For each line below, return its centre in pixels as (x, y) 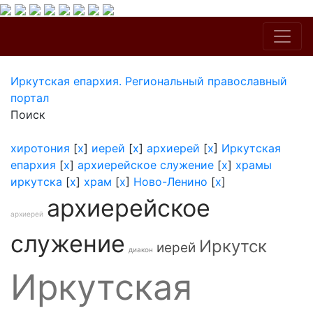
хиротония (40, 148)
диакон (141, 249)
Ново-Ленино (170, 182)
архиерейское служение (146, 165)
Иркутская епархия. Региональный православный (149, 81)
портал (30, 98)
